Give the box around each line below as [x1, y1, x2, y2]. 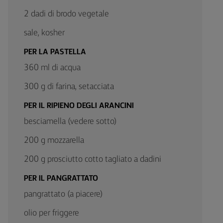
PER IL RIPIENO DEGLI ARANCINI [24, 102, 134, 110]
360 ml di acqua [24, 63, 81, 72]
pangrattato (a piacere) [24, 190, 103, 199]
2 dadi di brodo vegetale [24, 9, 109, 18]
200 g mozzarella [24, 136, 84, 145]
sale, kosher [24, 28, 65, 37]
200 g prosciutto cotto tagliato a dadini [24, 155, 161, 164]
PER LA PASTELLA [24, 48, 86, 56]
